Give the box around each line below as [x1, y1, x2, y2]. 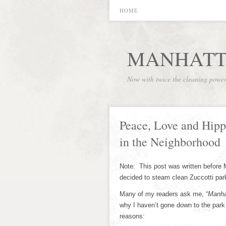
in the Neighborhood [120, 134, 220, 150]
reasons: [120, 212, 145, 220]
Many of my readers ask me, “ [120, 190, 208, 198]
